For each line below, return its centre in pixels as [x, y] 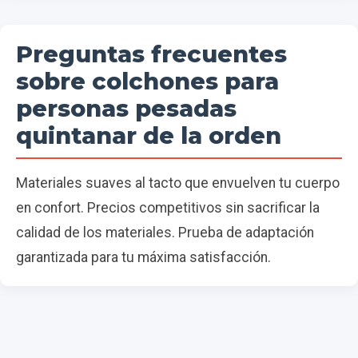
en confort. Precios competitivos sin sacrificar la [168, 208]
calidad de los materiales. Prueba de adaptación [165, 233]
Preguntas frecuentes [151, 54]
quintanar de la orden [149, 136]
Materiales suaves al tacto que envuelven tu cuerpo [178, 183]
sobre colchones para [147, 82]
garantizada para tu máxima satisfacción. [143, 258]
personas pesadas [126, 109]
